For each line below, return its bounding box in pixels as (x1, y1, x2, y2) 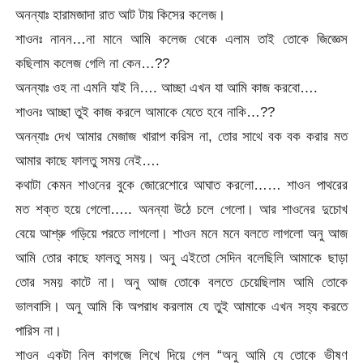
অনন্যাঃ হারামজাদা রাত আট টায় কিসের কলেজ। (15, 6, 226, 23)
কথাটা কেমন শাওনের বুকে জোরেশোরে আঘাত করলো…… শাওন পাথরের (15, 176, 348, 193)
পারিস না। (15, 322, 62, 339)
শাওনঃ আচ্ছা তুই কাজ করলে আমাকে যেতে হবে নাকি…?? (15, 103, 275, 120)
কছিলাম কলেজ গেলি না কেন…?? (15, 54, 170, 71)
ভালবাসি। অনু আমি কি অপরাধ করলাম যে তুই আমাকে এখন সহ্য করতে (15, 297, 348, 314)
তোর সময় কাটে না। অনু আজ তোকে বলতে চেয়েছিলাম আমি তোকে (15, 273, 348, 290)
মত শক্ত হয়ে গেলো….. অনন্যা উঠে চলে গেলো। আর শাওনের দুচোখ (15, 200, 348, 217)
